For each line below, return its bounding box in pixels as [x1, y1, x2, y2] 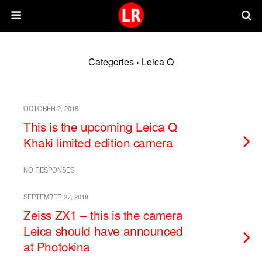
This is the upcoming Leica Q [23, 118, 177, 135]
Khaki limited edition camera [23, 133, 173, 151]
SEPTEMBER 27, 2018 [23, 192, 88, 201]
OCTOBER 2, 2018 [23, 104, 78, 113]
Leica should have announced [23, 222, 183, 239]
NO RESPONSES [23, 165, 74, 174]
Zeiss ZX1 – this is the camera [23, 206, 183, 223]
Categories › [88, 55, 139, 68]
